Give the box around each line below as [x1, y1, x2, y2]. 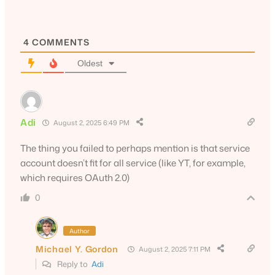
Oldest [77, 58, 103, 69]
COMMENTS [29, 36, 90, 48]
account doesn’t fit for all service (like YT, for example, [20, 157, 246, 170]
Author [69, 227, 90, 236]
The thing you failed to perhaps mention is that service [20, 142, 250, 155]
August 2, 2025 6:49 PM [52, 117, 130, 128]
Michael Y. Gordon [36, 242, 118, 255]
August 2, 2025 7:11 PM [136, 244, 211, 254]
